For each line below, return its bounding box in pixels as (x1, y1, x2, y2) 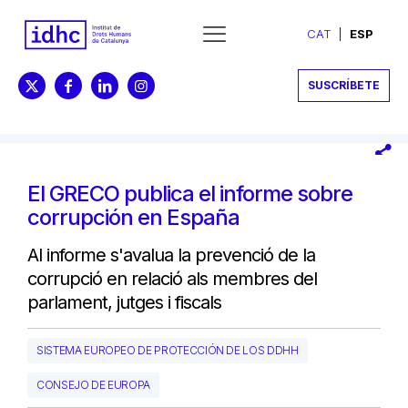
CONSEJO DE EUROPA (36, 377, 151, 392)
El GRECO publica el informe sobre (27, 179, 352, 207)
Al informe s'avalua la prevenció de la (27, 243, 315, 266)
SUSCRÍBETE (308, 77, 380, 92)
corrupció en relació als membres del (27, 267, 317, 290)
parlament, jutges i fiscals (27, 291, 221, 313)
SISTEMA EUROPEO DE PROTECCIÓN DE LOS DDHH (36, 342, 299, 357)
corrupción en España (27, 203, 240, 230)
